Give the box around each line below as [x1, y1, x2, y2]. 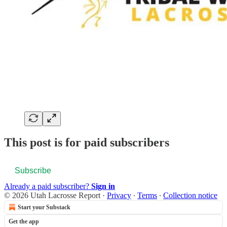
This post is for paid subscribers [4, 136, 169, 149]
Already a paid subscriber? [4, 182, 91, 191]
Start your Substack [18, 204, 70, 211]
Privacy [107, 191, 131, 200]
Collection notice [163, 191, 217, 200]
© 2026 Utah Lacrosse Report [4, 191, 100, 200]
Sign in [91, 182, 115, 191]
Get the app [9, 218, 39, 225]
